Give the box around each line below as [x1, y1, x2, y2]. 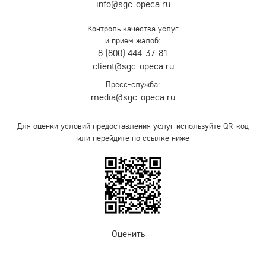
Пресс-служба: [106, 78, 160, 90]
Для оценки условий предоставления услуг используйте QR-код [17, 120, 249, 131]
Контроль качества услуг [87, 23, 179, 34]
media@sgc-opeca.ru [91, 90, 175, 103]
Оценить [112, 227, 145, 239]
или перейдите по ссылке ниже [77, 132, 189, 143]
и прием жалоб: [105, 34, 161, 46]
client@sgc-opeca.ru [92, 59, 174, 72]
